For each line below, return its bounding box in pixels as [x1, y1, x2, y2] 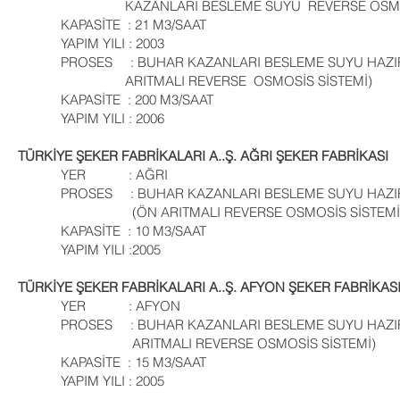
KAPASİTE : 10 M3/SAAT [18, 222, 206, 239]
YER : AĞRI [18, 166, 168, 183]
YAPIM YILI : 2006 [18, 110, 164, 127]
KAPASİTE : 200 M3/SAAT [18, 91, 213, 108]
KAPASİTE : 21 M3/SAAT [18, 16, 206, 33]
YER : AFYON [18, 297, 180, 314]
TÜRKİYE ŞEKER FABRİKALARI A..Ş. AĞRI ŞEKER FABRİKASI [18, 147, 388, 164]
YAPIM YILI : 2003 [18, 35, 164, 52]
